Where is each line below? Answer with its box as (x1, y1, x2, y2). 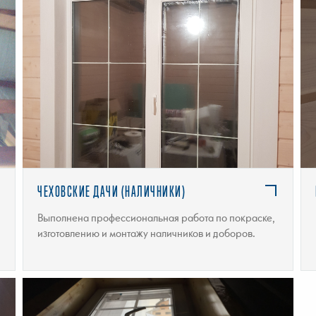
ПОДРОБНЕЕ (130, 72, 186, 84)
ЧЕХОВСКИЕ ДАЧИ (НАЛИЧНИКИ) (37, 185, 186, 200)
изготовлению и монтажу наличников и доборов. (37, 225, 256, 240)
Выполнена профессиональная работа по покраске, (37, 209, 276, 224)
